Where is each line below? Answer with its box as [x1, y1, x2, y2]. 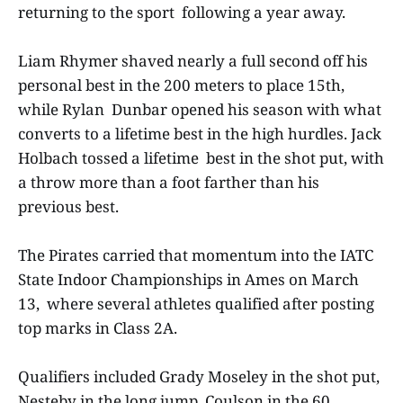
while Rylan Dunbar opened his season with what [18, 98, 381, 120]
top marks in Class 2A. [18, 318, 181, 339]
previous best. [18, 195, 122, 217]
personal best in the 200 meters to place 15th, [18, 74, 345, 95]
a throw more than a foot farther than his [18, 171, 319, 193]
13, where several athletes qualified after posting [18, 293, 374, 315]
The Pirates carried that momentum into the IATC [18, 245, 373, 266]
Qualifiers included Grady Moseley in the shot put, [18, 366, 380, 388]
